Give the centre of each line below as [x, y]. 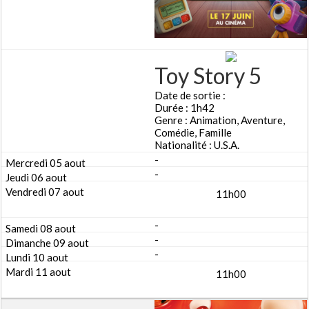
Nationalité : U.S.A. [197, 144]
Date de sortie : [190, 95]
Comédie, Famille [193, 132]
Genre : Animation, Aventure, [220, 120]
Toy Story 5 [208, 75]
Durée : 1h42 [185, 107]
